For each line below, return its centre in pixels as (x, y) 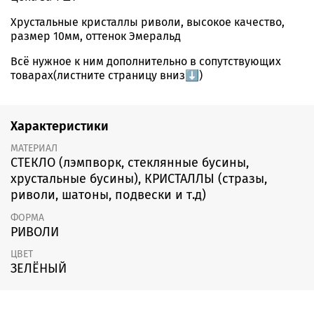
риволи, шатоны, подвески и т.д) (108, 195)
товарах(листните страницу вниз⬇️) (107, 76)
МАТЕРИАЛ (34, 149)
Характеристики (60, 126)
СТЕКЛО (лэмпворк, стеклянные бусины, (130, 163)
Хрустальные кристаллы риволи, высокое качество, (148, 22)
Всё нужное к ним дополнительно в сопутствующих (146, 62)
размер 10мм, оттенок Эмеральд (96, 36)
